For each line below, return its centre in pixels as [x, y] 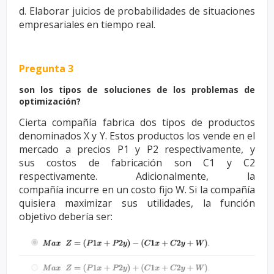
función [238, 203]
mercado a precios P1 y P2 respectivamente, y [137, 149]
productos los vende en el [196, 136]
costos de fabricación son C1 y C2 [151, 163]
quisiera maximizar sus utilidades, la [120, 203]
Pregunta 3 [46, 68]
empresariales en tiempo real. [87, 24]
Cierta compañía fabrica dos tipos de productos [137, 122]
